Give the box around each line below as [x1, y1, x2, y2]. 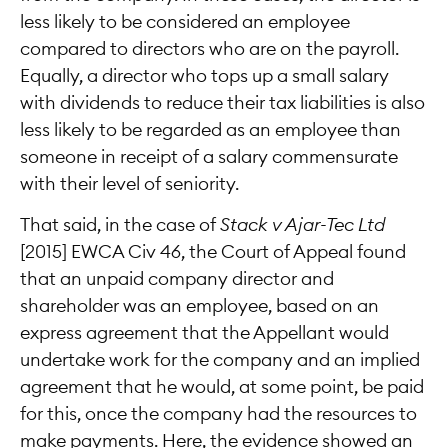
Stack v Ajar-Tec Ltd [216, 216, 385, 235]
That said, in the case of [20, 216, 216, 235]
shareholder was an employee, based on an [20, 297, 379, 316]
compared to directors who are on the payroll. [20, 39, 399, 58]
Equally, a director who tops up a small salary [20, 66, 389, 85]
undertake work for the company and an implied [20, 351, 420, 370]
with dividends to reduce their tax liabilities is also [20, 93, 425, 112]
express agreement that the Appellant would [20, 324, 389, 343]
